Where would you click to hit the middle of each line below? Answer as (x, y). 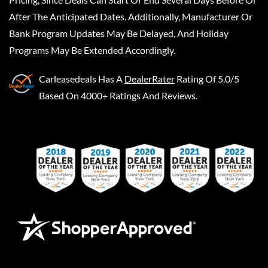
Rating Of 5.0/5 (208, 78)
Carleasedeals (68, 78)
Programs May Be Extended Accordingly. (92, 50)
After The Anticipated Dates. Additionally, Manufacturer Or (131, 16)
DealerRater (150, 78)
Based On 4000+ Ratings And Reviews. (118, 95)
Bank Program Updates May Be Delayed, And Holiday (119, 33)
